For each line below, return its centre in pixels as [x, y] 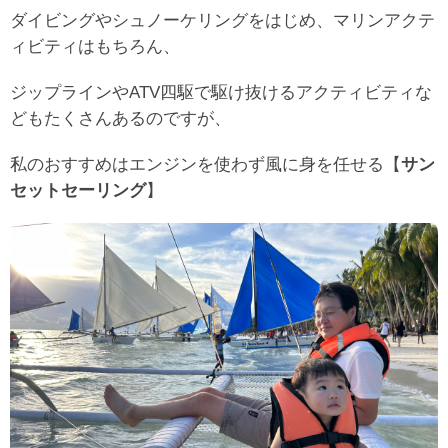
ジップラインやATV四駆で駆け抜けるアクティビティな [221, 91]
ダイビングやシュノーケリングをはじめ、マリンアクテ [222, 19]
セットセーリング [78, 189]
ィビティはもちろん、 [95, 45]
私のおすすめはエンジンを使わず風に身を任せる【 [205, 163]
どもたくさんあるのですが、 [120, 117]
